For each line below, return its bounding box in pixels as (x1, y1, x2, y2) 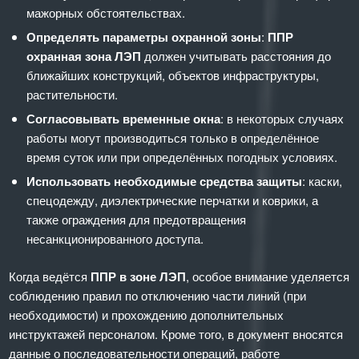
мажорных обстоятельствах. (26, 4, 186, 22)
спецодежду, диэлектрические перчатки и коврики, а (26, 192, 319, 209)
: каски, (302, 172, 343, 190)
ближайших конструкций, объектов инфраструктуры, (26, 67, 320, 84)
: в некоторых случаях (220, 110, 345, 127)
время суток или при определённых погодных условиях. (26, 148, 338, 166)
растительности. (26, 86, 119, 103)
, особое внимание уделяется (186, 268, 350, 285)
